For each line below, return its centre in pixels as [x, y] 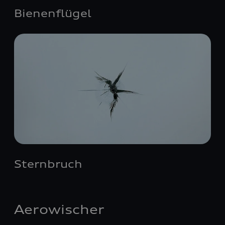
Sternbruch [48, 164]
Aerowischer [59, 209]
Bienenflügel [53, 13]
